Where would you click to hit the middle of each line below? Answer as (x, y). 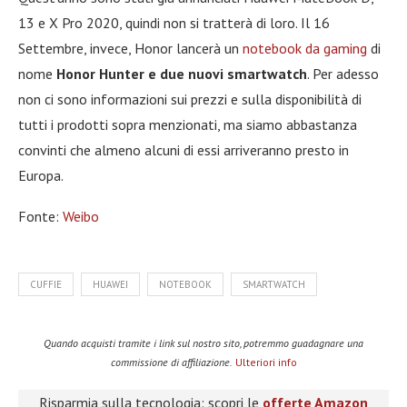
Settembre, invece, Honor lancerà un (130, 48)
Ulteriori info (266, 362)
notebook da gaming (305, 48)
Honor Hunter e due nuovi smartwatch (182, 73)
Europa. (41, 175)
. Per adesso (343, 73)
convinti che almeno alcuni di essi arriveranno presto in (184, 149)
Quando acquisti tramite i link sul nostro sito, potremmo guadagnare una (203, 342)
